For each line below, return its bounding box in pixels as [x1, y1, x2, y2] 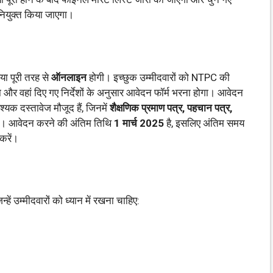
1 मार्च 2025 [114, 116, 164, 129]
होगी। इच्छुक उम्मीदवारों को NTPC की [87, 71, 230, 83]
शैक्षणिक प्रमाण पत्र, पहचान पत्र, [110, 101, 232, 114]
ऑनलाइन [51, 71, 87, 83]
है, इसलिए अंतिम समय [164, 116, 244, 129]
